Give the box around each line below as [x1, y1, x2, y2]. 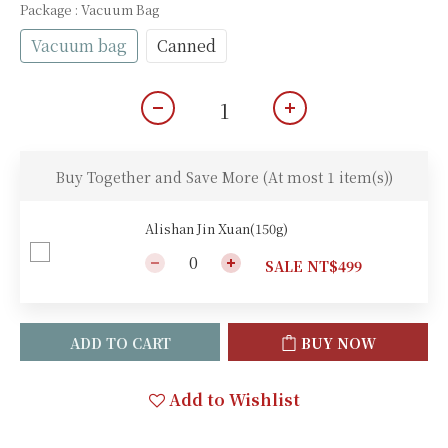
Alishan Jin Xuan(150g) [145, 219, 288, 238]
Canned [157, 34, 216, 57]
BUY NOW [300, 333, 376, 353]
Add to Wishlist [168, 388, 300, 411]
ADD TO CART [69, 333, 171, 353]
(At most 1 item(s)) [262, 167, 393, 187]
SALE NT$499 [265, 256, 362, 276]
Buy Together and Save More [55, 167, 263, 187]
